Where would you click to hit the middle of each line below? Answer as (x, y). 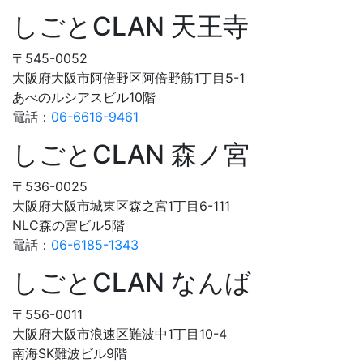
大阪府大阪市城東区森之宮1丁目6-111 (121, 206)
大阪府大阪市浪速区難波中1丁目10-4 (120, 334)
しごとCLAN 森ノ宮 (131, 155)
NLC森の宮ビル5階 (68, 226)
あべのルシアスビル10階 (84, 98)
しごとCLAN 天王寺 (130, 27)
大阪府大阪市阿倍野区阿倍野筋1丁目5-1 (128, 78)
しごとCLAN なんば (132, 283)
